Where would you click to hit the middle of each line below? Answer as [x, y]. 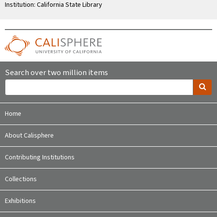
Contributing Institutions [40, 158]
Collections [21, 179]
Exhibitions [20, 201]
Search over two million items [56, 73]
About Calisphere [29, 136]
